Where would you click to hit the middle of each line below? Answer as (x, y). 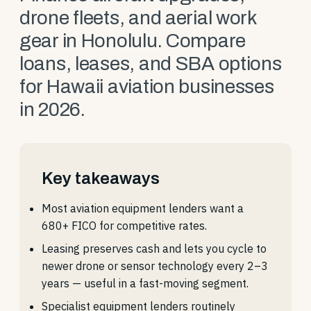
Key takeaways (101, 178)
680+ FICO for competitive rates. (124, 226)
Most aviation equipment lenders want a (143, 208)
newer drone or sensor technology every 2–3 (155, 266)
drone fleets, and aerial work (138, 18)
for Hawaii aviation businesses (147, 86)
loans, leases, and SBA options (151, 64)
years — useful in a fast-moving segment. (145, 283)
